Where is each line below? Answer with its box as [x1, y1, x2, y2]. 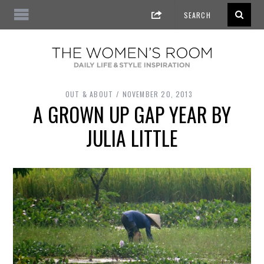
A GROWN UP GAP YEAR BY [33, 100, 231, 130]
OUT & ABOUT [65, 89, 114, 100]
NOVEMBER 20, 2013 [122, 89, 193, 100]
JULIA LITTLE [86, 123, 178, 153]
